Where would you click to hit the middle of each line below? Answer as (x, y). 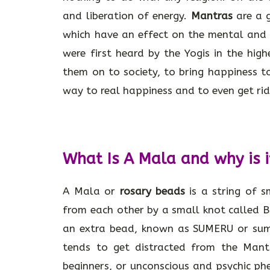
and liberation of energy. (127, 16)
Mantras (212, 16)
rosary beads (152, 191)
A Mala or (91, 191)
